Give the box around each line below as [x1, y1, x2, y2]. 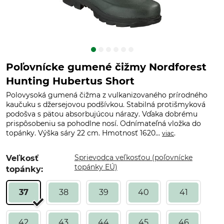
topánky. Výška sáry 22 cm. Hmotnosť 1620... [6, 128, 162, 137]
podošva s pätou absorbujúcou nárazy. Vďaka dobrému [6, 109, 197, 118]
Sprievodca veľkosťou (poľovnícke [74, 153, 192, 162]
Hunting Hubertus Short [6, 75, 134, 87]
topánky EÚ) [74, 162, 117, 171]
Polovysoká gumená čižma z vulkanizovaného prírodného [6, 90, 207, 99]
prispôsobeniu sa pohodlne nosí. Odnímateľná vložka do [6, 119, 201, 128]
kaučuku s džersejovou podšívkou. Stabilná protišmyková [6, 100, 205, 109]
